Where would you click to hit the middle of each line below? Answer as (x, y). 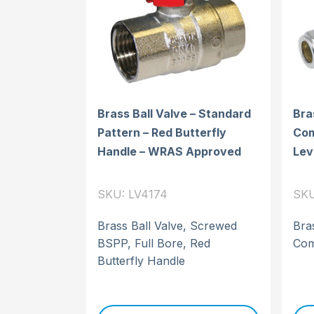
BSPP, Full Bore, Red (154, 243)
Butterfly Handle (141, 260)
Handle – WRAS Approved (169, 151)
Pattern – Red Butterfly (162, 132)
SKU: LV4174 (132, 194)
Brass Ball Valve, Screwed (167, 225)
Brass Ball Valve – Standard (174, 113)
